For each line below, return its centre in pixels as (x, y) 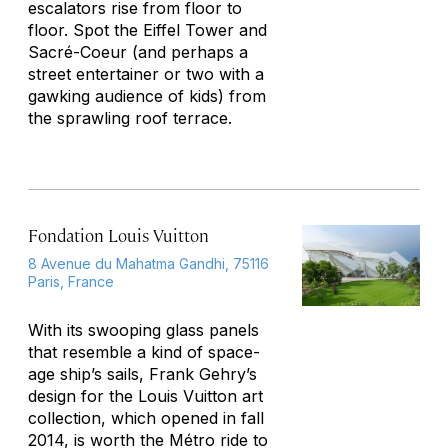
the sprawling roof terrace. (130, 118)
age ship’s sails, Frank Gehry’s (142, 374)
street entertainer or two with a (146, 74)
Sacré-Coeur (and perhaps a (138, 52)
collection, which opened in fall (146, 418)
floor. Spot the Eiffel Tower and (147, 30)
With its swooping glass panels (143, 330)
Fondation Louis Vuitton (118, 235)
